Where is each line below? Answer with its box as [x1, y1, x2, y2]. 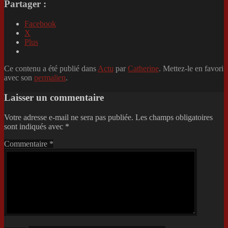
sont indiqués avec [4, 122, 65, 131]
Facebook [24, 19, 56, 28]
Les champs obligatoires [135, 112, 213, 122]
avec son [4, 73, 34, 82]
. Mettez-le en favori [159, 64, 223, 73]
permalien [34, 73, 66, 82]
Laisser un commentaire [4, 92, 104, 103]
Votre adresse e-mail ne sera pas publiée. [4, 112, 133, 122]
